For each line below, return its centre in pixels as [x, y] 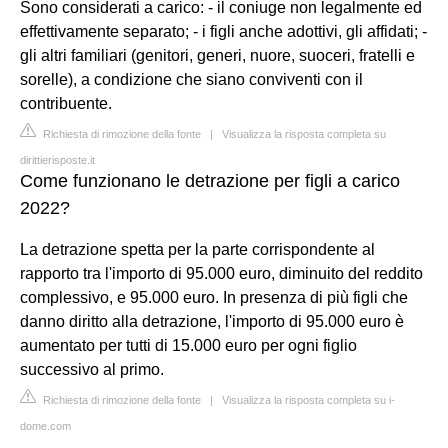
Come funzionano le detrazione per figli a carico [210, 180]
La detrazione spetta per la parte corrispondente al [197, 249]
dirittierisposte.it [57, 159]
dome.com [45, 425]
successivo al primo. [92, 369]
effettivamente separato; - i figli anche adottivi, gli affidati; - [223, 31]
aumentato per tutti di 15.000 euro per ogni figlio [188, 345]
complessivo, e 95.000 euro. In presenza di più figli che [214, 297]
